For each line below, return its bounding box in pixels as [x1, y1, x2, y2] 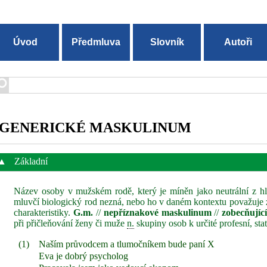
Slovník [150, 37, 184, 47]
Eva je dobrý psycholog [39, 251, 129, 261]
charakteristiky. [14, 207, 74, 218]
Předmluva [72, 37, 121, 47]
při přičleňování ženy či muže [14, 218, 128, 228]
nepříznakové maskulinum [103, 207, 212, 218]
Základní [12, 156, 48, 166]
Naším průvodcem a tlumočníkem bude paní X [39, 239, 215, 249]
